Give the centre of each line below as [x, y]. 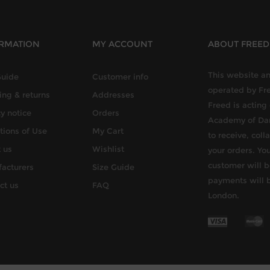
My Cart [108, 131]
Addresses [113, 95]
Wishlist [108, 149]
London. [224, 195]
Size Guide [113, 167]
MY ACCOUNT [122, 44]
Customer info [120, 77]
